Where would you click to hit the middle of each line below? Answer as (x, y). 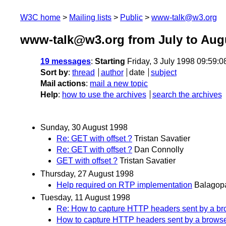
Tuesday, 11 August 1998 (85, 197)
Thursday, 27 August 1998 (87, 174)
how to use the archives (104, 95)
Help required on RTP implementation (124, 185)
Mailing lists (90, 17)
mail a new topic (119, 84)
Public (131, 17)
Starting (110, 62)
